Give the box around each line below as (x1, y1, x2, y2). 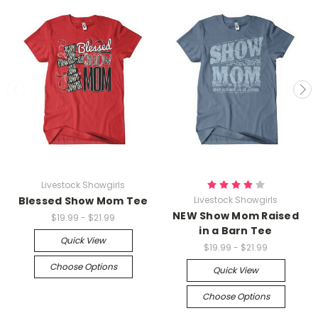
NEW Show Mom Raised (172, 208, 299, 223)
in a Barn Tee (199, 223, 273, 238)
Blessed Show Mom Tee (18, 193, 148, 208)
